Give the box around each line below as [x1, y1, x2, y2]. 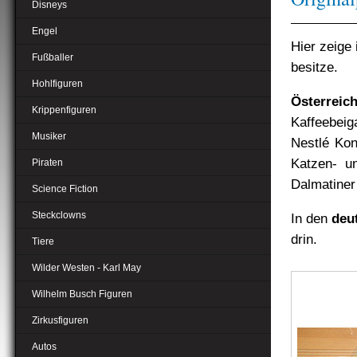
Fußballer [32, 52, 73, 63]
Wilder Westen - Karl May [32, 262, 141, 273]
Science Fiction [32, 183, 98, 194]
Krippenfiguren [32, 104, 96, 116]
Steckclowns [32, 210, 86, 221]
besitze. [291, 59, 338, 75]
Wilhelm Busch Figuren [32, 288, 132, 300]
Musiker [32, 131, 66, 142]
